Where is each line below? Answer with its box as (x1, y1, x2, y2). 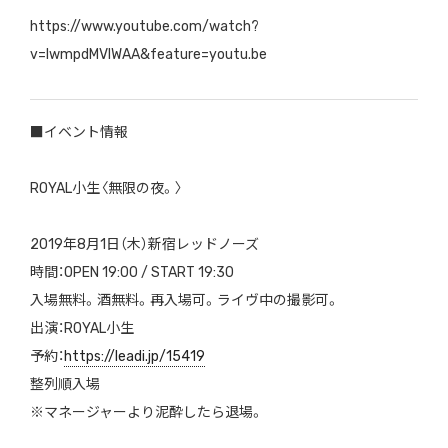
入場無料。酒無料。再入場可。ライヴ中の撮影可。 (29, 292, 340, 310)
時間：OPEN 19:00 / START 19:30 (29, 264, 234, 282)
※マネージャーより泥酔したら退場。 (29, 404, 264, 422)
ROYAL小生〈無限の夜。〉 (29, 180, 183, 198)
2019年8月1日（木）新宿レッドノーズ (29, 236, 259, 254)
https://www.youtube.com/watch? (29, 18, 259, 36)
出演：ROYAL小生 (29, 320, 134, 338)
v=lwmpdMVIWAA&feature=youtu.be (29, 46, 267, 64)
